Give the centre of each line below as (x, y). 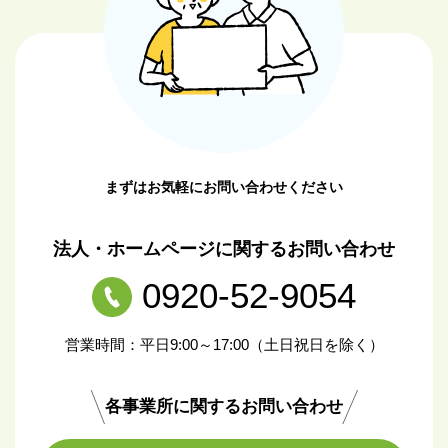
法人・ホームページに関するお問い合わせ (224, 248)
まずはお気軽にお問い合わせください (224, 186)
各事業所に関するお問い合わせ (224, 406)
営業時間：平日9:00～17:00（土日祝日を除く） (224, 344)
